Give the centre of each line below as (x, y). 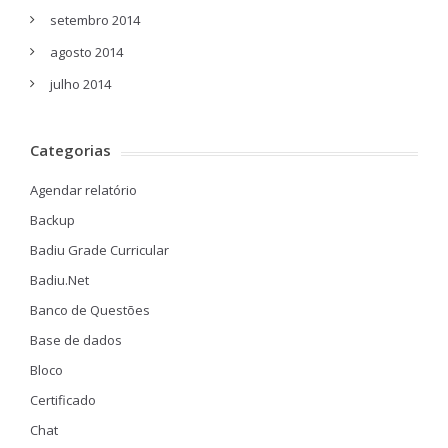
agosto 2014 (86, 52)
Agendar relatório (83, 190)
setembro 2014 (95, 20)
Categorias (70, 150)
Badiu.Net (59, 280)
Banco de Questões (90, 310)
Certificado (63, 400)
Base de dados (76, 340)
